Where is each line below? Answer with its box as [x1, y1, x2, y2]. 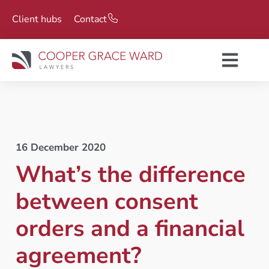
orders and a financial [16, 213, 244, 244]
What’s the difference [16, 159, 246, 190]
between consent [16, 186, 198, 217]
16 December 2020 [16, 141, 106, 155]
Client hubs [12, 13, 62, 26]
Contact [74, 13, 107, 26]
